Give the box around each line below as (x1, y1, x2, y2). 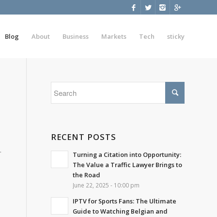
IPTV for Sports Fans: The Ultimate (73, 197, 177, 205)
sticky (167, 32, 185, 41)
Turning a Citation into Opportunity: (73, 150, 182, 159)
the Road (73, 170, 101, 179)
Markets (101, 32, 126, 41)
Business (62, 32, 89, 41)
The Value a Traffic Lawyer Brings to (73, 160, 183, 169)
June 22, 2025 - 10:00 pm (73, 181, 140, 189)
